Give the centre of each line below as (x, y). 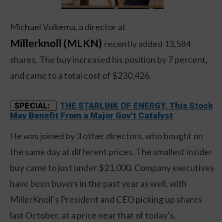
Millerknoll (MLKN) (57, 43)
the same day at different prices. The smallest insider (111, 151)
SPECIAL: (33, 106)
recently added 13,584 (147, 43)
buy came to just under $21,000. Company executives (112, 167)
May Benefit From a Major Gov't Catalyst (91, 115)
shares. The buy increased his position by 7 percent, (109, 59)
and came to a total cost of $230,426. (81, 75)
